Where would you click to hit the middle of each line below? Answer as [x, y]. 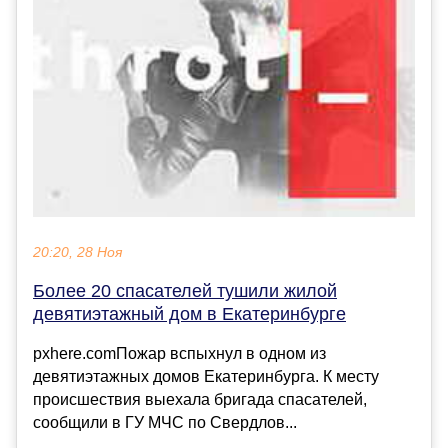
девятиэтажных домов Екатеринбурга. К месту [206, 376]
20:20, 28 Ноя [77, 252]
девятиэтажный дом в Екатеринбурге [189, 313]
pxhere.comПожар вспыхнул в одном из [179, 353]
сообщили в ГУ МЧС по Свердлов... [165, 422]
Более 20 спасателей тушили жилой [185, 290]
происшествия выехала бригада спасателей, [200, 399]
